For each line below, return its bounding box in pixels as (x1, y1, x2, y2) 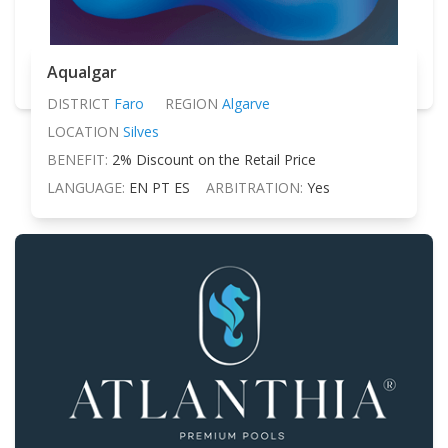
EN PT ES (129, 177, 190, 197)
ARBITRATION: (206, 177, 303, 197)
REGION (164, 93, 218, 113)
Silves (123, 121, 159, 141)
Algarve (221, 93, 270, 113)
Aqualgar (47, 60, 117, 83)
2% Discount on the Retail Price (112, 149, 316, 169)
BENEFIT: (47, 149, 108, 169)
